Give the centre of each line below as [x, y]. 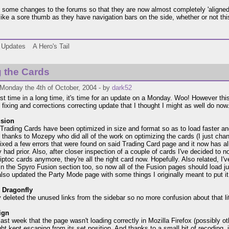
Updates [13, 47]
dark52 [122, 88]
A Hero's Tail [51, 47]
